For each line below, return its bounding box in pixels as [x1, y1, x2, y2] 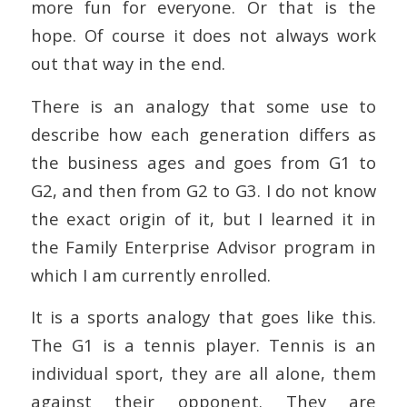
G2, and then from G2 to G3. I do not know [30, 178, 377, 202]
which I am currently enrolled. [30, 263, 271, 286]
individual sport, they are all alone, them [30, 362, 377, 385]
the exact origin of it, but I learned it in [30, 206, 377, 230]
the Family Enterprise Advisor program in [30, 234, 377, 258]
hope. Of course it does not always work [30, 23, 377, 46]
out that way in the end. [30, 51, 225, 74]
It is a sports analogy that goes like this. [30, 305, 377, 329]
